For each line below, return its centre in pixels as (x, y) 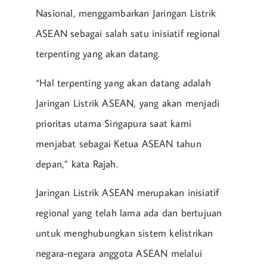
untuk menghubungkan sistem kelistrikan (125, 233)
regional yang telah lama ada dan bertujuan (129, 213)
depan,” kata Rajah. (77, 164)
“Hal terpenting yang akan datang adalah (123, 83)
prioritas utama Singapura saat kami (114, 123)
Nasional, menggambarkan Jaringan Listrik (126, 13)
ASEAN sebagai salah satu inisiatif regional (128, 34)
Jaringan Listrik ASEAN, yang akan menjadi (128, 103)
